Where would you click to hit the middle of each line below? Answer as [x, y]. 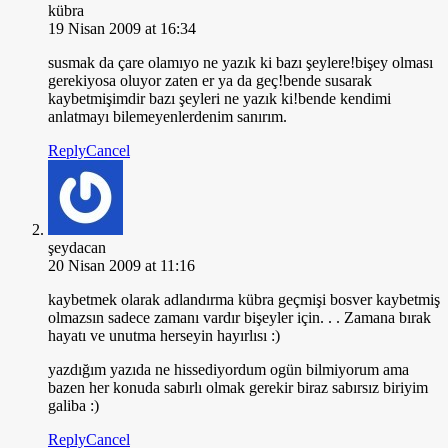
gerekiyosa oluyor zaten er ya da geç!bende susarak [210, 80]
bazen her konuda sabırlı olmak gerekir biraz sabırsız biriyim [238, 387]
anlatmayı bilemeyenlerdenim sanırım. [167, 116]
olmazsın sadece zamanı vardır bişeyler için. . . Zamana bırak [239, 317]
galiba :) [73, 405]
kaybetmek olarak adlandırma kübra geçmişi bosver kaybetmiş [244, 299]
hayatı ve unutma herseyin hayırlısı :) [164, 335]
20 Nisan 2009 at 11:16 [121, 265]
